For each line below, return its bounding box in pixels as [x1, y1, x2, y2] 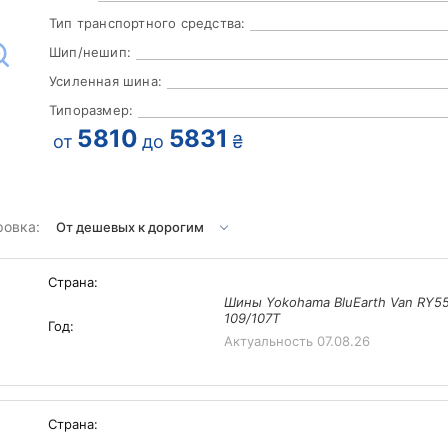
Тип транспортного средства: [49, 15, 246, 32]
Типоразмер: [49, 102, 134, 119]
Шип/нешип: [49, 44, 131, 61]
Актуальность [223, 333, 317, 350]
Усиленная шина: [49, 73, 162, 90]
